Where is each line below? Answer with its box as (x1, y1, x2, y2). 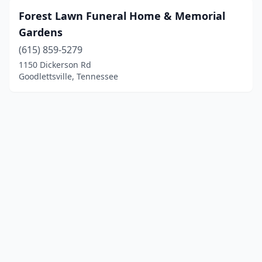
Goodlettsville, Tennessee (19, 71, 118, 82)
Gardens (19, 25, 63, 39)
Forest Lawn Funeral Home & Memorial (19, 9, 225, 23)
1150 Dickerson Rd (19, 59, 91, 70)
